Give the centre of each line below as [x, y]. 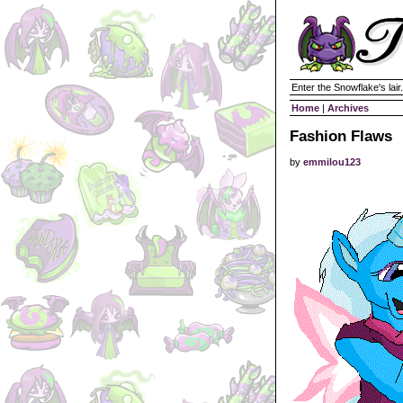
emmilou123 [332, 162]
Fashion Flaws [341, 136]
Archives [348, 108]
